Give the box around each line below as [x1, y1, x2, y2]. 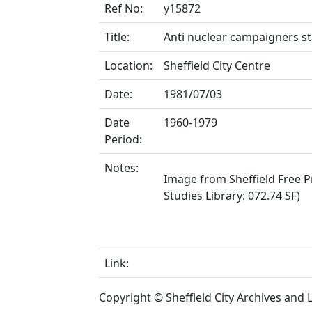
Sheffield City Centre [164, 58, 270, 73]
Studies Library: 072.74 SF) [164, 188, 300, 203]
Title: [104, 29, 130, 45]
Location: [104, 58, 153, 73]
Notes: [104, 160, 139, 175]
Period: [104, 132, 142, 147]
